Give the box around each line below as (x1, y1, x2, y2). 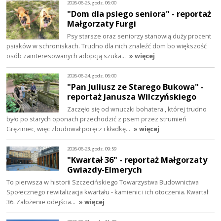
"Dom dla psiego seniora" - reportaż (67, 7, 212, 19)
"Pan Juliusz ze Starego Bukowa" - (67, 80, 204, 92)
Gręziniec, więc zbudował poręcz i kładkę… (6, 124, 132, 133)
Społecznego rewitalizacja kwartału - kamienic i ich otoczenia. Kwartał (6, 187, 209, 196)
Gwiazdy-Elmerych (67, 163, 143, 175)
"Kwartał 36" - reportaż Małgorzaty (67, 153, 208, 165)
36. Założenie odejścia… (6, 197, 77, 206)
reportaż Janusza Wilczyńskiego (67, 90, 197, 102)
